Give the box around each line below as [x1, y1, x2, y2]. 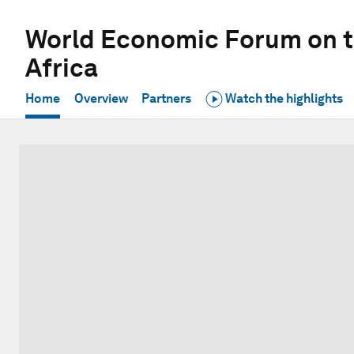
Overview [73, 91, 128, 106]
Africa [25, 52, 98, 83]
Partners [141, 91, 192, 106]
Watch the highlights [222, 91, 343, 106]
